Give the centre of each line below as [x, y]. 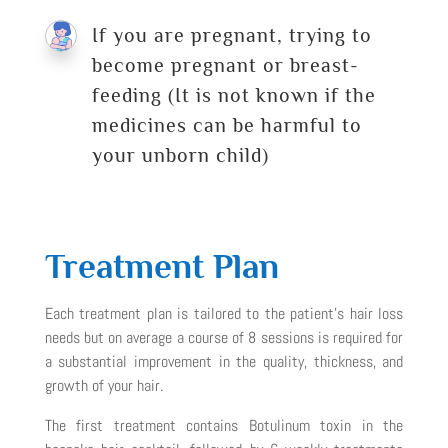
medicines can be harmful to [226, 125]
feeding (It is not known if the [233, 95]
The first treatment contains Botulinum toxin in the [224, 425]
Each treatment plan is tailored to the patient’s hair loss [224, 313]
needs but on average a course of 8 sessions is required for [224, 337]
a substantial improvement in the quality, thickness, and [224, 361]
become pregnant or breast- [225, 65]
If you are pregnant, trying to [231, 35]
